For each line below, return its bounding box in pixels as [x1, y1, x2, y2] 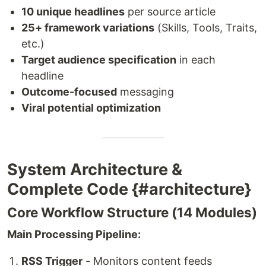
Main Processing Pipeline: [7, 228, 141, 241]
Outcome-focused [21, 85, 117, 99]
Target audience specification [21, 53, 176, 66]
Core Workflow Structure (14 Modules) [7, 204, 257, 221]
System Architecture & [7, 160, 182, 180]
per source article [125, 5, 216, 18]
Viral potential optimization [21, 102, 161, 115]
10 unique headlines [21, 5, 125, 18]
